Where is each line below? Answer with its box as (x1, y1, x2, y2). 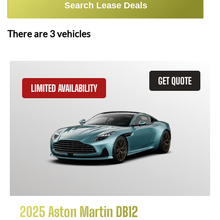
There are (7, 28, 50, 39)
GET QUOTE (158, 75, 192, 86)
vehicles (55, 28, 90, 39)
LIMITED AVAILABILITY (31, 82, 97, 94)
